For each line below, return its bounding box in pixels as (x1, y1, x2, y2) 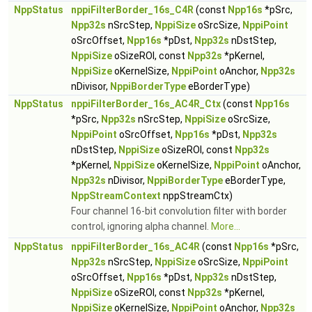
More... (211, 221, 240, 232)
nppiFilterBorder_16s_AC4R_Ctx (71, 98, 221, 109)
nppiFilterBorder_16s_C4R (71, 4, 194, 15)
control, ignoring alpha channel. (71, 221, 211, 232)
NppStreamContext (71, 190, 161, 201)
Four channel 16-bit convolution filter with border (71, 205, 287, 217)
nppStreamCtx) (161, 190, 233, 201)
